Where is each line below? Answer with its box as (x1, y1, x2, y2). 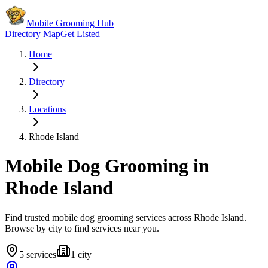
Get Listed (60, 29, 100, 39)
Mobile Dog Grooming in (5, 155, 209, 177)
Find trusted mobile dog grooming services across (5, 212, 194, 223)
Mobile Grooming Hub (26, 18, 114, 28)
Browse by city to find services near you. (5, 223, 159, 233)
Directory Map (5, 29, 60, 39)
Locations (29, 104, 66, 114)
